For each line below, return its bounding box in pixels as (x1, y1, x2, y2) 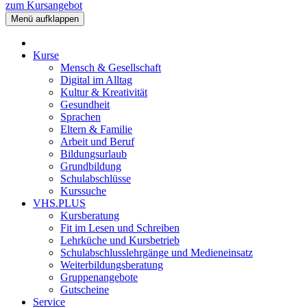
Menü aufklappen (11, 14, 79, 25)
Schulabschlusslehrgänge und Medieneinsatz (60, 247, 253, 259)
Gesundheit (60, 99, 110, 111)
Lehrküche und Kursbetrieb (60, 234, 180, 247)
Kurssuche (60, 185, 106, 197)
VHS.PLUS (33, 197, 86, 210)
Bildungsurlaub (60, 148, 127, 160)
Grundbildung (60, 160, 121, 173)
